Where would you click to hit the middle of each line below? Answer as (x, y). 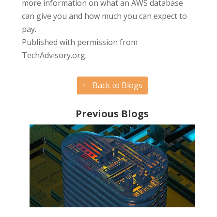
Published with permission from (79, 42)
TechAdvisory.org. (54, 55)
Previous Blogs (112, 113)
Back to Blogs (117, 85)
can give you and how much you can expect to (104, 16)
